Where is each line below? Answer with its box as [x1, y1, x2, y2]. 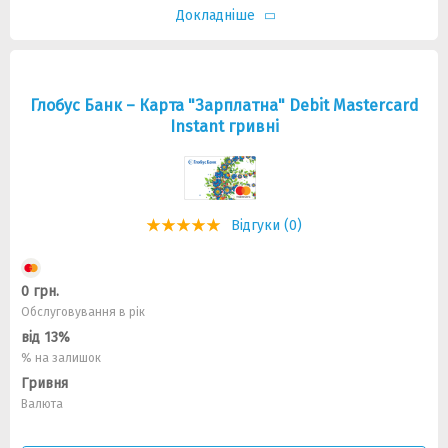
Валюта [21, 397, 63, 411]
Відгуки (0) [231, 217, 302, 234]
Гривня [21, 375, 68, 392]
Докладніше [175, 7, 255, 24]
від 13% [21, 329, 70, 346]
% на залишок [21, 351, 101, 365]
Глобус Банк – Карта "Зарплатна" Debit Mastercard [29, 96, 419, 115]
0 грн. [21, 283, 59, 300]
